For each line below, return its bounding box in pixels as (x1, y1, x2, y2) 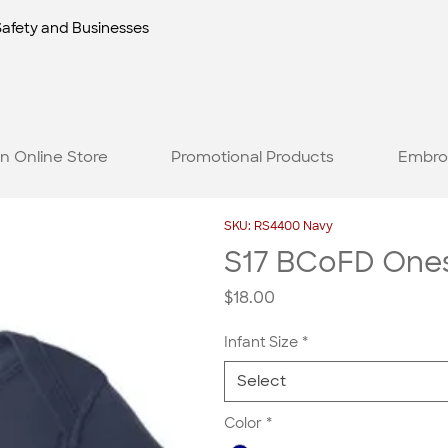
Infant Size (224, 333, 298, 352)
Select (237, 371, 286, 392)
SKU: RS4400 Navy (224, 218, 333, 235)
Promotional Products (171, 146, 335, 167)
